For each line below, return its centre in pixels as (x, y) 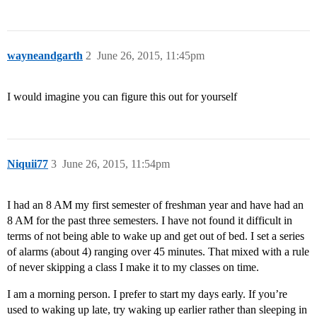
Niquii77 (28, 164)
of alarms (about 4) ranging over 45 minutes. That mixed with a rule (158, 252)
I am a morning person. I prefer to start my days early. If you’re (147, 294)
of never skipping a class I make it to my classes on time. (133, 267)
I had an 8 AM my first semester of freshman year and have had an (155, 205)
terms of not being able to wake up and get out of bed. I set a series (156, 236)
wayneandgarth (45, 56)
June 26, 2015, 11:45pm (151, 56)
